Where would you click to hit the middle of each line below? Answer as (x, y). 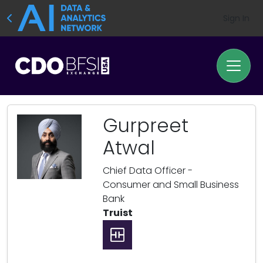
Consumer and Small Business (171, 185)
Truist (118, 213)
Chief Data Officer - (148, 171)
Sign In (236, 18)
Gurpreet (146, 125)
